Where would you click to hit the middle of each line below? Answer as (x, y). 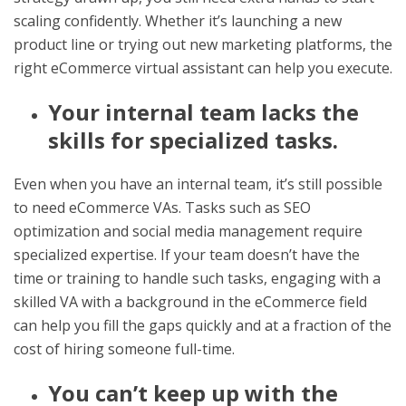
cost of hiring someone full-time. (124, 348)
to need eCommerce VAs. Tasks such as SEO (162, 207)
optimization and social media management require (188, 231)
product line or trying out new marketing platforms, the (203, 44)
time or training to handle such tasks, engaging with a (197, 278)
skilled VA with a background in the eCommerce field (190, 301)
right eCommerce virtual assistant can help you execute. (203, 68)
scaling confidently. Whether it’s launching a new (178, 20)
